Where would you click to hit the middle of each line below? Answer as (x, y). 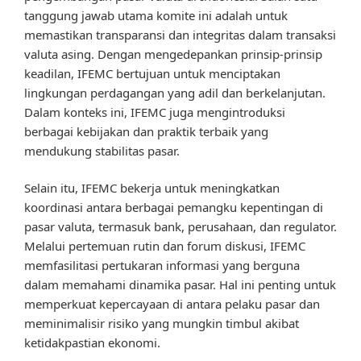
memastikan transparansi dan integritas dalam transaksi (180, 34)
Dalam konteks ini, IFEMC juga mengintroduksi (155, 112)
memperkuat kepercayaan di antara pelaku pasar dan (172, 304)
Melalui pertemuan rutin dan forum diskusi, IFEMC (165, 246)
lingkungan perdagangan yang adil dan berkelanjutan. (175, 92)
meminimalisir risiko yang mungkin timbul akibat (162, 324)
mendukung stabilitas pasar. (102, 150)
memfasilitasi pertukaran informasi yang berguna (162, 266)
